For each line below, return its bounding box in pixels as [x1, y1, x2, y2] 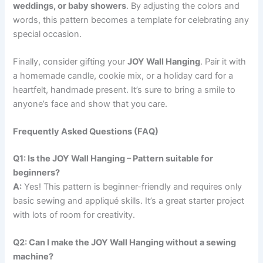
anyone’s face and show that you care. [13, 98, 168, 109]
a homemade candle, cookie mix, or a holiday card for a [13, 70, 234, 81]
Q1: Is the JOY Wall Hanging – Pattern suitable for [13, 153, 214, 164]
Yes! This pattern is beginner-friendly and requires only [22, 181, 242, 193]
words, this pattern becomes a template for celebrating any [13, 14, 249, 25]
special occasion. [13, 28, 82, 39]
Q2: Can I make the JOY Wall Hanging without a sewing [13, 237, 237, 248]
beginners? [13, 167, 60, 178]
